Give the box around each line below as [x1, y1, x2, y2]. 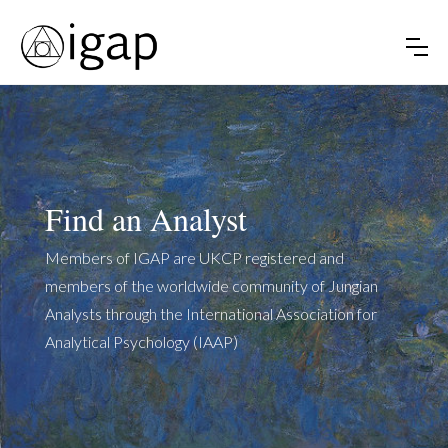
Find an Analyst [44, 196, 247, 240]
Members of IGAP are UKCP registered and [44, 247, 344, 267]
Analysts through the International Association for [44, 303, 377, 323]
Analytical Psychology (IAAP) [44, 331, 238, 351]
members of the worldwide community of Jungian [44, 275, 378, 295]
